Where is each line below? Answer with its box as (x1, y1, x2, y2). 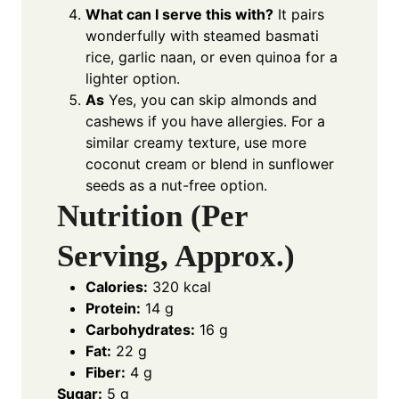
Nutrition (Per (57, 199, 248, 234)
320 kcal (148, 278, 211, 297)
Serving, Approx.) (57, 239, 295, 274)
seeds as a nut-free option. (85, 176, 267, 195)
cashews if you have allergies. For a (85, 112, 325, 131)
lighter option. (85, 69, 180, 88)
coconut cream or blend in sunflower (85, 155, 334, 174)
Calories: (85, 278, 148, 297)
